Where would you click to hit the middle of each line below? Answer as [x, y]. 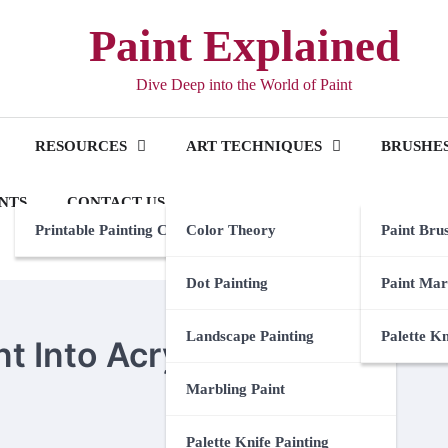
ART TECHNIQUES [254, 146]
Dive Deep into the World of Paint [244, 84]
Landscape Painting [250, 336]
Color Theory [231, 230]
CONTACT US [116, 202]
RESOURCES [81, 146]
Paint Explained [244, 46]
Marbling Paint [235, 389]
